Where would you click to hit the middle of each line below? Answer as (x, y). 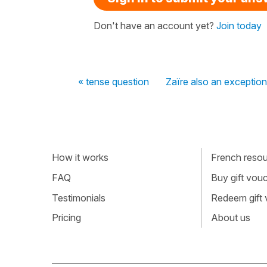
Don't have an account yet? (155, 25)
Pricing (66, 218)
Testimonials (79, 198)
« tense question (114, 81)
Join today (239, 25)
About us (230, 218)
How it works (80, 158)
